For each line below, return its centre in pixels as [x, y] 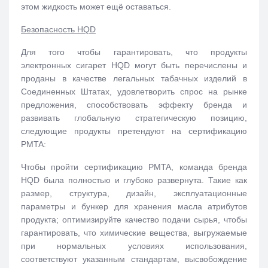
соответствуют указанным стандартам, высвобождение [134, 259]
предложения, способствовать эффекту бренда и [134, 104]
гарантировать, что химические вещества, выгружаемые [134, 232]
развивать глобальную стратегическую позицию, [134, 118]
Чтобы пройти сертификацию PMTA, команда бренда [134, 167]
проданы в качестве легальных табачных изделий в [134, 78]
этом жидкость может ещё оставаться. [97, 6]
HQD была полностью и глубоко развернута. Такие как [134, 180]
